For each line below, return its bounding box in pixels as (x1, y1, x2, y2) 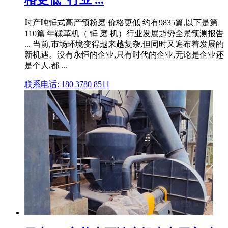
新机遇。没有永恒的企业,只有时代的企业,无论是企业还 (24, 50, 224, 60)
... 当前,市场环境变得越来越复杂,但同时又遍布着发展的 (24, 40, 224, 49)
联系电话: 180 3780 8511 (24, 80, 110, 89)
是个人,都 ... (24, 61, 67, 70)
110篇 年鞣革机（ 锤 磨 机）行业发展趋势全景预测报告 (24, 29, 224, 38)
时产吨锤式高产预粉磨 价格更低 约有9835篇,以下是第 (24, 18, 218, 27)
